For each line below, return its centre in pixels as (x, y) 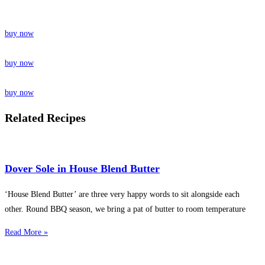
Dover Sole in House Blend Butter (82, 168)
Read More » (26, 232)
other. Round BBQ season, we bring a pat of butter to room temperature (125, 209)
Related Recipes (45, 118)
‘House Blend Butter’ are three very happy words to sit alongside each (122, 194)
